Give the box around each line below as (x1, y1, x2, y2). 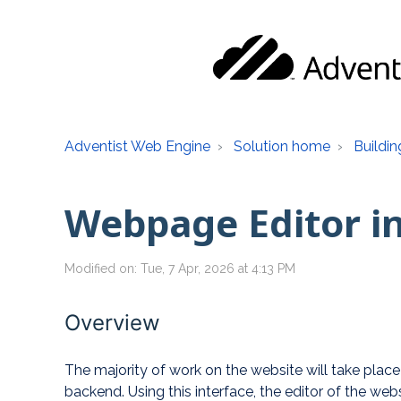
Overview (64, 310, 160, 336)
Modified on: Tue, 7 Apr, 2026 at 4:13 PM (64, 261, 295, 276)
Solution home (234, 138, 330, 155)
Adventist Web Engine (64, 138, 210, 155)
